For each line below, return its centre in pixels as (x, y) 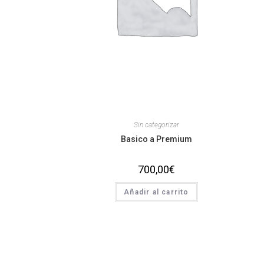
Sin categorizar (156, 125)
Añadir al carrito (156, 192)
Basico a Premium (156, 139)
